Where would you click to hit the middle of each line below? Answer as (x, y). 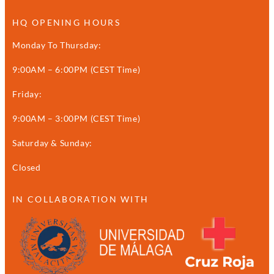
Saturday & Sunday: (52, 143)
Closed (27, 167)
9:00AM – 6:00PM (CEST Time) (76, 69)
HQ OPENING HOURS (66, 22)
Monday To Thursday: (57, 45)
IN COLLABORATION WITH (81, 199)
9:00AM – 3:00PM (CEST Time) (76, 118)
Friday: (27, 94)
